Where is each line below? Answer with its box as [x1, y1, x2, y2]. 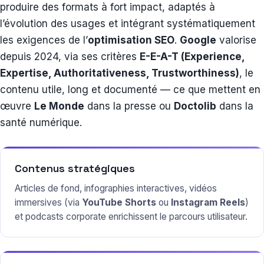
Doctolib [174, 100, 216, 113]
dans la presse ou [84, 100, 174, 113]
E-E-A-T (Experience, [140, 51, 245, 63]
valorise [216, 34, 256, 47]
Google [180, 34, 216, 47]
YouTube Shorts [82, 197, 156, 209]
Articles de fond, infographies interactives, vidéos [15, 183, 217, 194]
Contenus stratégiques [15, 161, 135, 176]
